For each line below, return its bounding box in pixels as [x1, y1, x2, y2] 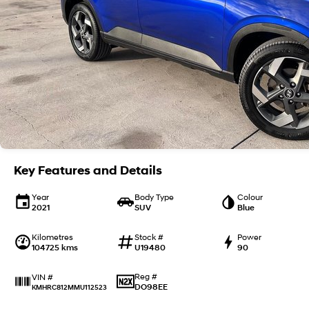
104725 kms [32, 241, 78, 252]
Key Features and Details [14, 163, 162, 178]
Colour [237, 192, 263, 202]
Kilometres [32, 231, 73, 242]
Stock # [134, 231, 163, 242]
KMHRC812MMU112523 [32, 281, 107, 292]
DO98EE [134, 281, 168, 292]
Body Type [134, 192, 174, 202]
